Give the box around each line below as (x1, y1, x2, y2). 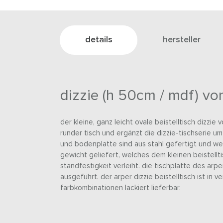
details (85, 35, 112, 45)
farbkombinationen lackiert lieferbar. (60, 184, 181, 192)
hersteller (163, 35, 201, 45)
